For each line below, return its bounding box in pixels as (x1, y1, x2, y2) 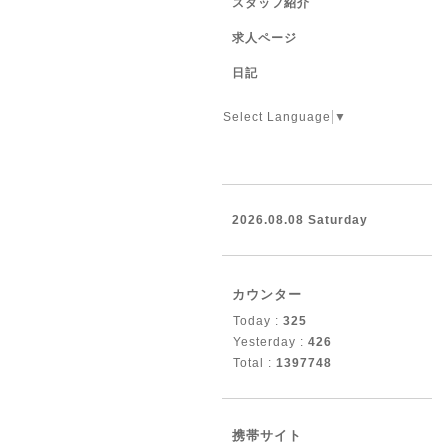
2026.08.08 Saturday (232, 213, 368, 227)
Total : (233, 356, 276, 370)
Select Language (223, 110, 331, 124)
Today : (233, 314, 283, 328)
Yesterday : (233, 335, 308, 349)
